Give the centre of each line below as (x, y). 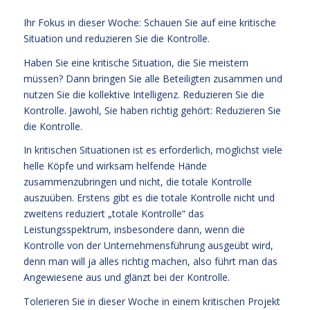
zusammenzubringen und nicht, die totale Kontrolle (137, 182)
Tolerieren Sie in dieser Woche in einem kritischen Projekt (152, 302)
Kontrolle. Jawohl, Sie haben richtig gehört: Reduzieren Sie (152, 110)
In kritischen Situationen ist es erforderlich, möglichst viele (153, 150)
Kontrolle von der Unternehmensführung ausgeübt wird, (148, 246)
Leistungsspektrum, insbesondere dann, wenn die (134, 230)
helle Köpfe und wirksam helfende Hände (115, 166)
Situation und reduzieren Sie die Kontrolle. (116, 38)
